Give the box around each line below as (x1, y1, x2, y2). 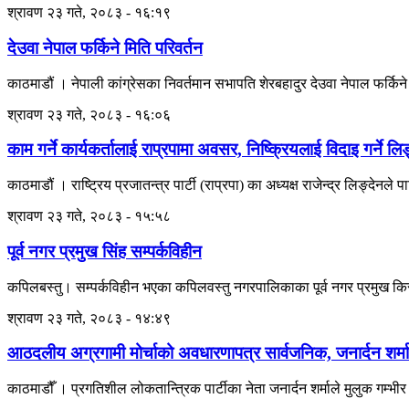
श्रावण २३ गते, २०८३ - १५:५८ (7, 208, 171, 225)
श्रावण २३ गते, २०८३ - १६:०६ (7, 106, 171, 122)
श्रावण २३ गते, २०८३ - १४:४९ (7, 309, 171, 326)
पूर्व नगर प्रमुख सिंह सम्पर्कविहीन (7, 241, 202, 261)
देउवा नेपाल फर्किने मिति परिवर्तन (7, 37, 203, 58)
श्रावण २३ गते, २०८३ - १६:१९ (7, 5, 171, 21)
